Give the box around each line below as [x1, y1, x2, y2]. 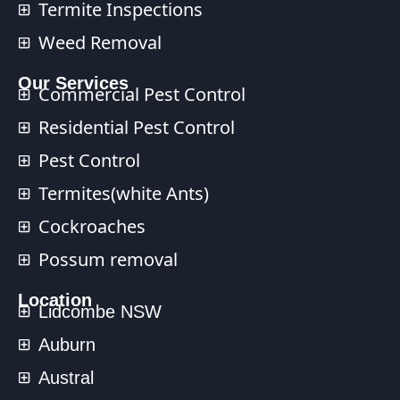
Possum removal [37, 246, 178, 271]
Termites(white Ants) [37, 180, 209, 205]
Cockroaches [37, 213, 146, 238]
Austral [37, 367, 94, 387]
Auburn [37, 334, 96, 354]
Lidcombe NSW [37, 301, 162, 321]
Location [18, 289, 92, 310]
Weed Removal [37, 29, 162, 54]
